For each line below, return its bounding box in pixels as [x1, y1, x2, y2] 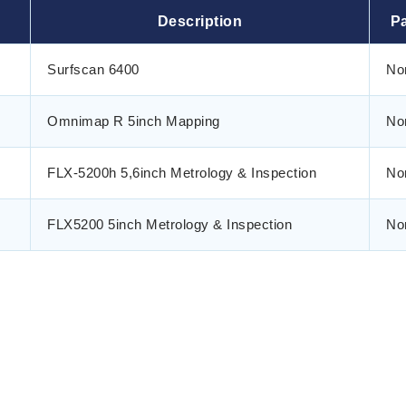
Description [157, 14, 243, 29]
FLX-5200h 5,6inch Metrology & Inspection [47, 165, 316, 180]
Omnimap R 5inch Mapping [47, 113, 220, 129]
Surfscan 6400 [47, 62, 140, 77]
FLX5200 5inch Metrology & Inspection [47, 217, 292, 232]
